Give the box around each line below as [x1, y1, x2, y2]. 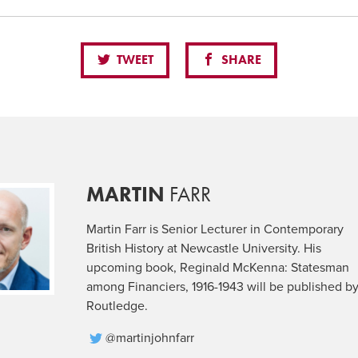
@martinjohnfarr [105, 329, 195, 346]
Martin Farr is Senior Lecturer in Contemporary [86, 221, 344, 237]
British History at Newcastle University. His [86, 240, 322, 257]
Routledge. [86, 297, 149, 314]
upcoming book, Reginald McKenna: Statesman [86, 259, 350, 276]
